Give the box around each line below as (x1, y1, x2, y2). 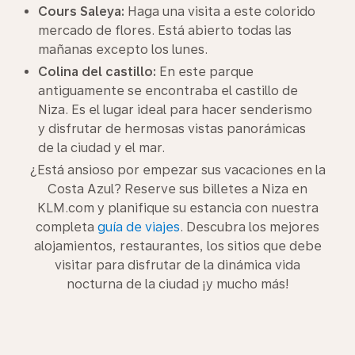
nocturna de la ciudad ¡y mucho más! (66, 277, 289, 292)
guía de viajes (97, 219, 180, 235)
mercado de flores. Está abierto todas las (38, 23, 292, 38)
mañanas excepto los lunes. (38, 42, 208, 57)
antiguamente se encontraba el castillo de (38, 83, 298, 98)
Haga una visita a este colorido (124, 4, 315, 19)
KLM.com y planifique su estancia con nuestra (36, 200, 319, 216)
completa (36, 219, 97, 235)
